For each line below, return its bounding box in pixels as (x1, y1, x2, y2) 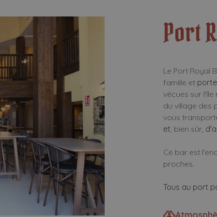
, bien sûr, (170, 124, 206, 134)
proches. (163, 159, 197, 169)
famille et (163, 77, 198, 87)
